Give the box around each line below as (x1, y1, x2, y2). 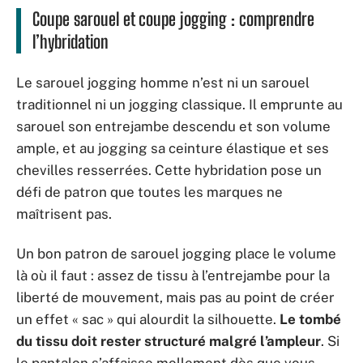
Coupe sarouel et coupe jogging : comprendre (32, 8, 314, 30)
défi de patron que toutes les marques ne (16, 183, 283, 200)
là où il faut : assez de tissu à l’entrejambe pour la (16, 267, 330, 284)
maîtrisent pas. (16, 205, 112, 222)
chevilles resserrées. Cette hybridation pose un (16, 161, 322, 178)
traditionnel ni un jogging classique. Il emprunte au (16, 96, 343, 113)
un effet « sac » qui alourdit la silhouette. (16, 311, 280, 327)
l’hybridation (32, 31, 109, 53)
